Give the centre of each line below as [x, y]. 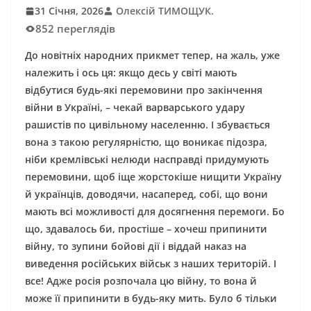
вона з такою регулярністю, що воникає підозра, [146, 142]
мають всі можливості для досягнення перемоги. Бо [155, 212]
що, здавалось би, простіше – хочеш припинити [146, 229]
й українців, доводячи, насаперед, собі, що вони [146, 194]
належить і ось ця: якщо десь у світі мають [131, 73]
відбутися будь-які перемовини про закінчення [144, 90]
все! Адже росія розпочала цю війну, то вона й [141, 281]
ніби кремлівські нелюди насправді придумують [147, 160]
